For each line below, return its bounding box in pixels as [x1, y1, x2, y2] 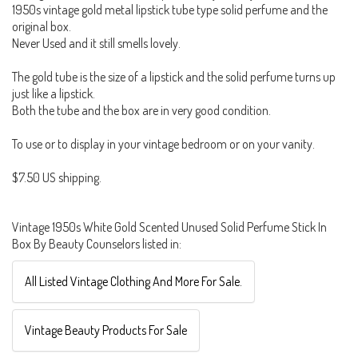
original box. [12, 18, 71, 35]
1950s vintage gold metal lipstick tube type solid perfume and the [12, 2, 328, 18]
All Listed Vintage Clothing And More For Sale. [25, 273, 242, 290]
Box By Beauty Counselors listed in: [12, 236, 181, 253]
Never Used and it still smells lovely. [12, 35, 181, 52]
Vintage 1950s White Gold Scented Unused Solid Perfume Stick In [12, 219, 327, 236]
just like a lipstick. [12, 86, 95, 102]
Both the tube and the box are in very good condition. [12, 102, 271, 119]
